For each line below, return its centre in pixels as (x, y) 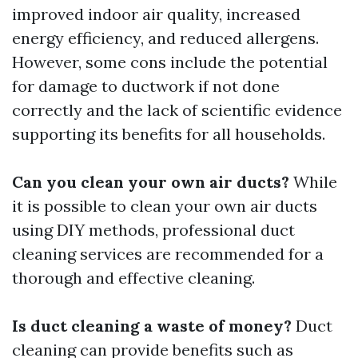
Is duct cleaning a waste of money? (152, 326)
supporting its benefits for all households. (169, 134)
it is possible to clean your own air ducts (165, 206)
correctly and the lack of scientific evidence (177, 110)
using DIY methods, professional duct (153, 230)
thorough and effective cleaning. (133, 278)
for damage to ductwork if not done (146, 86)
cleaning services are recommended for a (168, 254)
